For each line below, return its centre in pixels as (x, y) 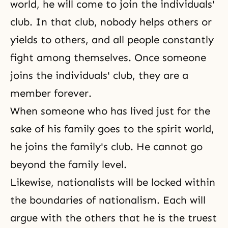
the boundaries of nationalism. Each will (108, 200)
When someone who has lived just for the (110, 111)
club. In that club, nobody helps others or (111, 22)
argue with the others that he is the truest (113, 218)
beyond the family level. (68, 164)
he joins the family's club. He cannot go (106, 147)
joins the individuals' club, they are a (99, 75)
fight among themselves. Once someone (108, 58)
